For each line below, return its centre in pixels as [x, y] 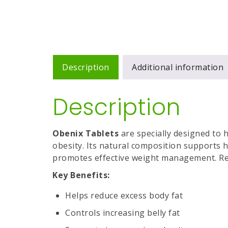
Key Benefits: [81, 175]
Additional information [178, 67]
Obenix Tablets [85, 133]
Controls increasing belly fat [123, 213]
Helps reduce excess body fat [124, 195]
